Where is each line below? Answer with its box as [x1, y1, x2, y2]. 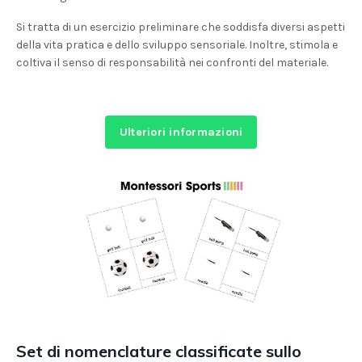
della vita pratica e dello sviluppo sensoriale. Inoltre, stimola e [16, 37, 338, 52]
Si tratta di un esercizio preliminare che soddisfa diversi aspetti [16, 19, 345, 34]
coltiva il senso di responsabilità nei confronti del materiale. [16, 55, 328, 69]
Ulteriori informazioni [119, 124, 243, 139]
